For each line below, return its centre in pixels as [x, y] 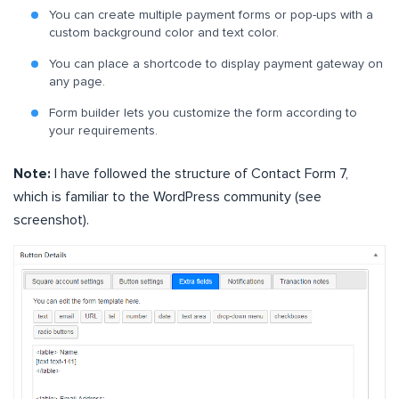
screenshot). [51, 220]
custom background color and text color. [164, 33]
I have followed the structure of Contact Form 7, [199, 174]
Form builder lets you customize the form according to [203, 114]
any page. [77, 82]
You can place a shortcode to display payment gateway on [216, 65]
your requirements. [103, 131]
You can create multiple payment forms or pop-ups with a [211, 16]
